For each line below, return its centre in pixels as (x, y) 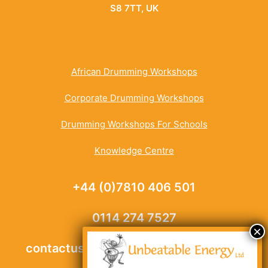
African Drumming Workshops (134, 71)
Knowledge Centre (134, 150)
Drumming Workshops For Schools (134, 124)
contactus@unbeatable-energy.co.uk (134, 248)
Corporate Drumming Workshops (134, 98)
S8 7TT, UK (134, 8)
